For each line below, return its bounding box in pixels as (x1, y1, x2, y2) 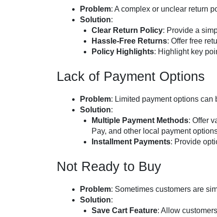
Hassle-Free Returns (92, 37, 167, 45)
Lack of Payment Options (57, 69, 205, 84)
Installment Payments (92, 138, 170, 146)
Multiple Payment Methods (92, 116, 188, 124)
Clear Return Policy (92, 26, 163, 34)
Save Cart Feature (92, 206, 157, 215)
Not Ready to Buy (57, 159, 161, 174)
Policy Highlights (92, 47, 154, 56)
